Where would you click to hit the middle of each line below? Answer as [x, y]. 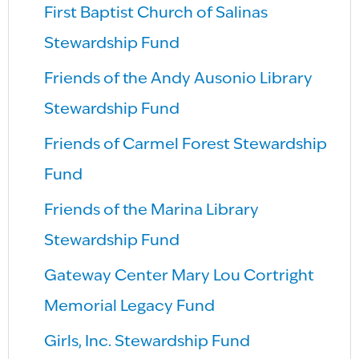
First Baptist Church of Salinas [156, 13]
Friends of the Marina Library [152, 210]
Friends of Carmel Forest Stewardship [186, 145]
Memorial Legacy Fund [130, 307]
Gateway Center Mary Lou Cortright [179, 276]
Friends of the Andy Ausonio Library [179, 79]
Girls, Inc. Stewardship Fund [147, 342]
